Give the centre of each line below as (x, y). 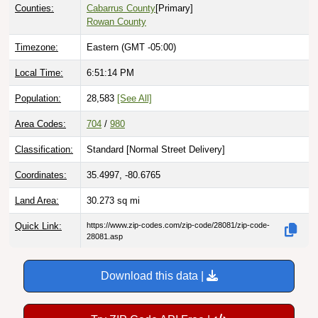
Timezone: (37, 47)
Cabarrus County (121, 8)
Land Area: (37, 200)
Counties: (34, 8)
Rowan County (116, 21)
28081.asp (105, 236)
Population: (38, 98)
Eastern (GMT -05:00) (131, 47)
